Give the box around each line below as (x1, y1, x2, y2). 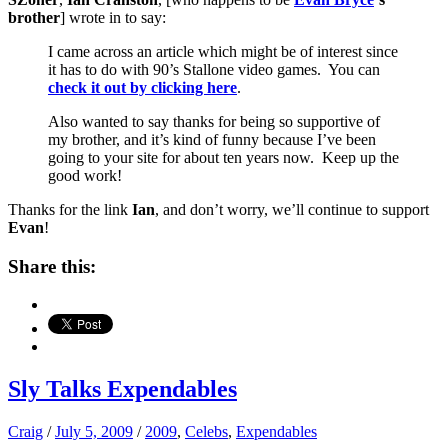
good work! (48, 167, 122, 185)
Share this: (8, 255, 96, 277)
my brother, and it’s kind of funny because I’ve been (48, 131, 376, 149)
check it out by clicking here (48, 79, 237, 97)
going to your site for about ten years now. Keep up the (48, 149, 399, 167)
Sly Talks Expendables (8, 376, 237, 403)
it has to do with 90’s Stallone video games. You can (48, 61, 380, 79)
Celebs (185, 423, 228, 441)
